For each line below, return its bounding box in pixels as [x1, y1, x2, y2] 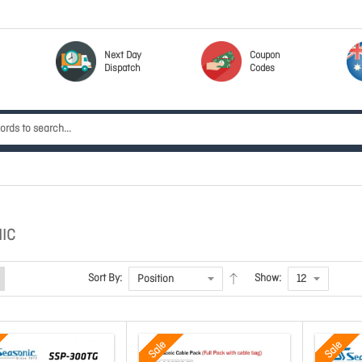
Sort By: [88, 271, 122, 285]
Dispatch [104, 62, 141, 75]
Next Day [104, 49, 141, 62]
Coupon [250, 49, 280, 62]
